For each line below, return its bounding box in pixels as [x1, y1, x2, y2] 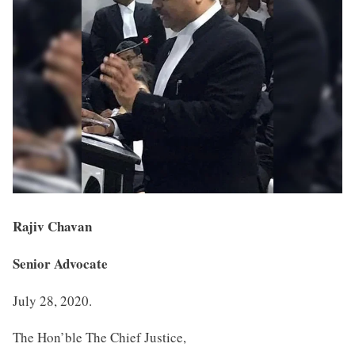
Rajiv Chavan [13, 216, 92, 237]
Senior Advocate [13, 253, 108, 273]
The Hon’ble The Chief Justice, [13, 328, 186, 347]
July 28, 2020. [13, 291, 92, 310]
